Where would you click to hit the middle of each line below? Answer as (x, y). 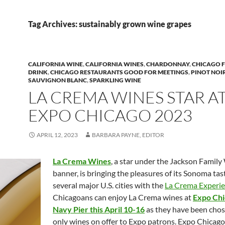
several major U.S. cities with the (109, 185)
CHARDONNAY (168, 64)
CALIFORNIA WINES (115, 64)
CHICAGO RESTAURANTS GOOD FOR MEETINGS (119, 72)
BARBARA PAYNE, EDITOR (128, 135)
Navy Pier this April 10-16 (99, 209)
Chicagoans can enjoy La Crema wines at (123, 197)
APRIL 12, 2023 (57, 135)
